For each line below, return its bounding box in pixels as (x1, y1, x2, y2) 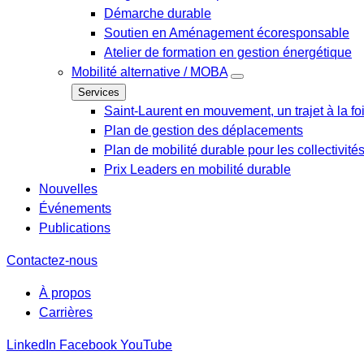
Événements (39, 201, 111, 215)
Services (78, 86, 119, 98)
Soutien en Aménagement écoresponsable (104, 26, 349, 40)
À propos (39, 286, 91, 300)
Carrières (39, 305, 93, 319)
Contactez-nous (6, 253, 97, 267)
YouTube (120, 338, 172, 352)
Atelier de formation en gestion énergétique (104, 45, 352, 59)
